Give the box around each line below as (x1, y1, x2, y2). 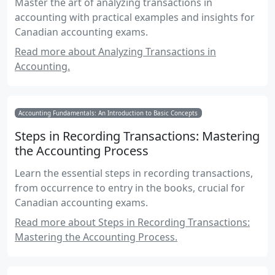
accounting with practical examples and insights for (15, 10, 255, 25)
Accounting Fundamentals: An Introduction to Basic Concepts (18, 108, 198, 117)
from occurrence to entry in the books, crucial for (15, 181, 245, 195)
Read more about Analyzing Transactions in (15, 45, 216, 59)
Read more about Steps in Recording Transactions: (15, 215, 250, 230)
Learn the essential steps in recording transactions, (15, 166, 253, 180)
